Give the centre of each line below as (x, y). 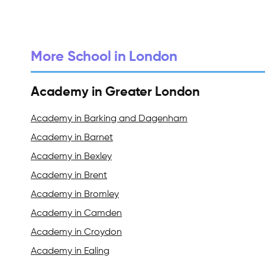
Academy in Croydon (76, 233)
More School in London (104, 57)
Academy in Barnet (72, 138)
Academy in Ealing (70, 252)
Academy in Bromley (75, 195)
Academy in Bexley (71, 157)
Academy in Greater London (115, 93)
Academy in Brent (69, 176)
